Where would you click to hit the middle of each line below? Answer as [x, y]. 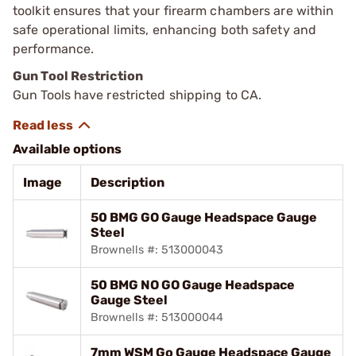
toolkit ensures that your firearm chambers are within [174, 10]
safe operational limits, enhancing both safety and [165, 29]
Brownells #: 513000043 [157, 250]
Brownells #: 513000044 [157, 317]
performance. [54, 48]
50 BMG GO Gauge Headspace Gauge [204, 217]
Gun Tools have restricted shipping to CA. [137, 95]
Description [128, 182]
